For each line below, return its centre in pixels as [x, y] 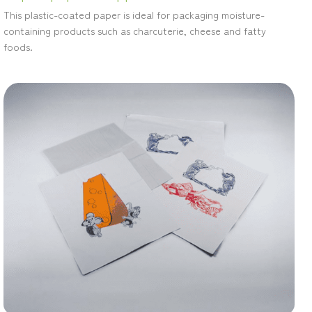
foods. [18, 47]
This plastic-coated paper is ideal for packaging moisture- [134, 15]
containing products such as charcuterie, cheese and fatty [134, 31]
